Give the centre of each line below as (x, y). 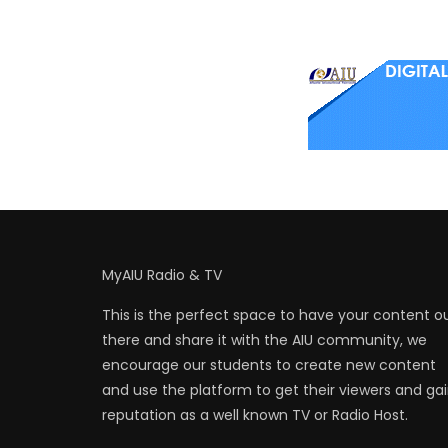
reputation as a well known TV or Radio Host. (255, 414)
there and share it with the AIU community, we (264, 339)
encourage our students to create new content (269, 364)
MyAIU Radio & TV (162, 274)
